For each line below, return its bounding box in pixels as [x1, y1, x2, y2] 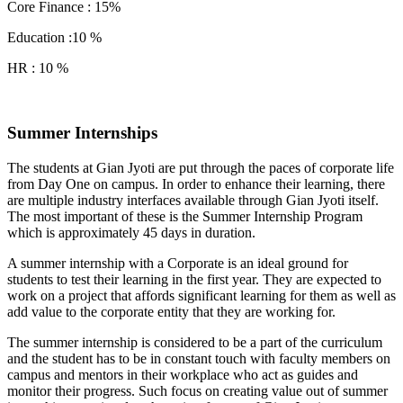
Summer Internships [7, 123, 157, 143]
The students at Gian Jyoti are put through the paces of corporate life [7, 160, 394, 176]
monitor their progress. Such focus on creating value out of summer [7, 383, 388, 399]
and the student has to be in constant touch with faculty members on [7, 351, 390, 367]
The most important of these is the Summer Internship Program [7, 209, 363, 225]
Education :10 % [7, 29, 102, 45]
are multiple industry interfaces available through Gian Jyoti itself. [7, 193, 379, 209]
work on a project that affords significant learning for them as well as [7, 288, 396, 304]
